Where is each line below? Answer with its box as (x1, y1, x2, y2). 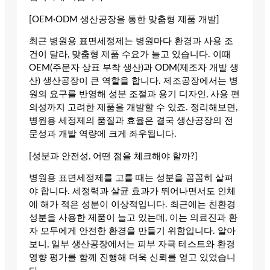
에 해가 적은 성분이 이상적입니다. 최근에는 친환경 (29, 200, 236, 210)
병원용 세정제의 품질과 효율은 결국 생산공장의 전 (29, 116, 233, 126)
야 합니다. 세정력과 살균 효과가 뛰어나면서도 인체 (29, 187, 236, 196)
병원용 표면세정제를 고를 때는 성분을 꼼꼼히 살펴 (29, 174, 233, 183)
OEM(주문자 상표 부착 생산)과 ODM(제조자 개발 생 (29, 63, 239, 73)
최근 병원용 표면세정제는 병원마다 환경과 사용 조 (29, 37, 233, 46)
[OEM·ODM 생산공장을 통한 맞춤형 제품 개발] (29, 14, 219, 24)
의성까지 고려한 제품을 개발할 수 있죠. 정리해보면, (29, 103, 237, 113)
